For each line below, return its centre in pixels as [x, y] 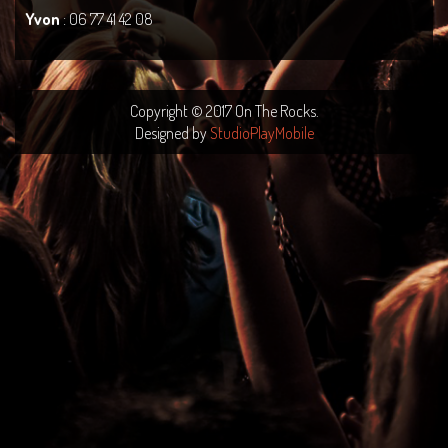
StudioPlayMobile [261, 133]
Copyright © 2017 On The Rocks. [224, 111]
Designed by [172, 133]
